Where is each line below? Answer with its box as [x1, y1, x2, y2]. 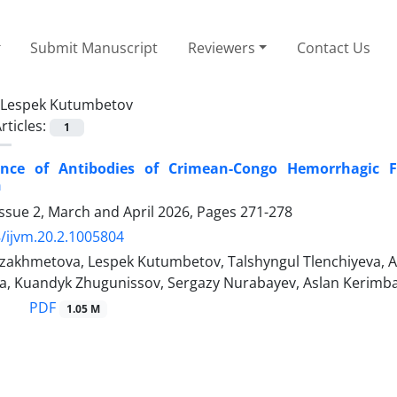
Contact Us [297, 37, 371, 58]
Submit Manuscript [30, 37, 159, 58]
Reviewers [187, 37, 255, 58]
